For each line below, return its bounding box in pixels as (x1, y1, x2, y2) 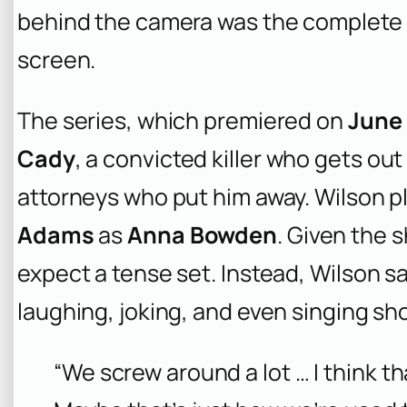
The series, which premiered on (17, 104, 348, 137)
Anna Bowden (127, 219, 278, 252)
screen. (17, 43, 96, 75)
